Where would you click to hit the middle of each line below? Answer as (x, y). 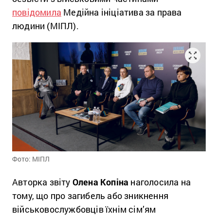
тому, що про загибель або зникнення (91, 195)
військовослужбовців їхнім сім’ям (84, 209)
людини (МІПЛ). (45, 26)
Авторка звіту (42, 182)
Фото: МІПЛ (31, 159)
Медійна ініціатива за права (122, 12)
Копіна (115, 182)
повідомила (37, 12)
